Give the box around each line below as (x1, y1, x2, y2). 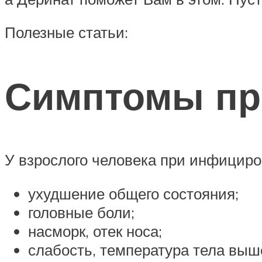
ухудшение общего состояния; (28, 184, 239, 204)
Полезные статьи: (5, 23, 128, 42)
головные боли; (28, 203, 135, 222)
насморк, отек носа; (28, 222, 162, 241)
